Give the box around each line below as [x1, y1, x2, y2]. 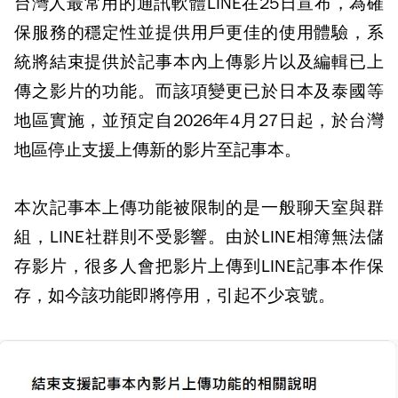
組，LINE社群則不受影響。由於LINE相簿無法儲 [14, 227, 384, 248]
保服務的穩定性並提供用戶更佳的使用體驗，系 [14, 22, 384, 44]
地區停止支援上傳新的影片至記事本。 [14, 139, 301, 161]
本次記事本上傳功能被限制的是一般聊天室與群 [14, 197, 384, 219]
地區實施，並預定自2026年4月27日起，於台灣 [14, 110, 384, 131]
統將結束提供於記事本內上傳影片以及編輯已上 [14, 52, 384, 73]
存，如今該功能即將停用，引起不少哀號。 [14, 285, 335, 306]
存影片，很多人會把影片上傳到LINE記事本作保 [14, 256, 384, 277]
